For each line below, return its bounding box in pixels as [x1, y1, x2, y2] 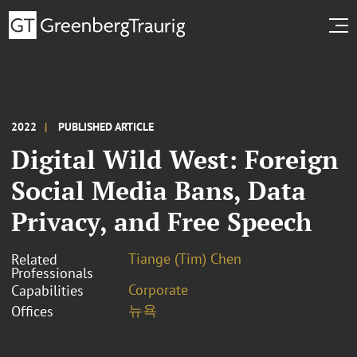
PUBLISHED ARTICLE [58, 119, 154, 134]
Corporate [128, 280, 188, 299]
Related [11, 249, 57, 269]
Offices [11, 301, 53, 320]
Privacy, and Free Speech [11, 204, 312, 238]
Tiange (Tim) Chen [128, 249, 241, 268]
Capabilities [11, 280, 84, 300]
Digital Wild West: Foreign [11, 142, 339, 176]
